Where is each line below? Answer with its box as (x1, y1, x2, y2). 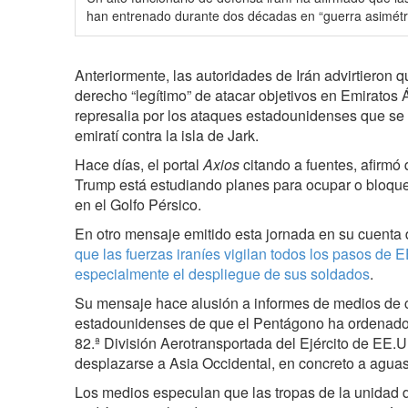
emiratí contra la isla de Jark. (75, 124, 259, 146)
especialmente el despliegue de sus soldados (75, 262, 370, 284)
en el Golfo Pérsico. (75, 193, 201, 215)
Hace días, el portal (75, 153, 203, 175)
